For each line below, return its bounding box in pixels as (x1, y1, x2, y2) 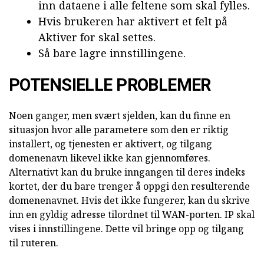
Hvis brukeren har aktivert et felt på (38, 14, 227, 28)
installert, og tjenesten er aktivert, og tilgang (9, 137, 212, 150)
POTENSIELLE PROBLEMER (9, 74, 211, 95)
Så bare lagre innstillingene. (38, 45, 186, 60)
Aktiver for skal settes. (38, 29, 156, 44)
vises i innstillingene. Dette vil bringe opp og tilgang (9, 222, 244, 235)
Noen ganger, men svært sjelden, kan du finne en (9, 108, 230, 122)
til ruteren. (9, 236, 58, 249)
